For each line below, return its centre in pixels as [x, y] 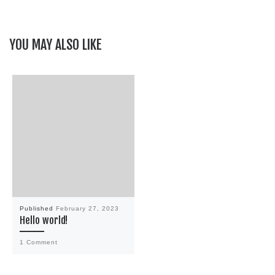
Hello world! [43, 221]
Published [37, 209]
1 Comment [38, 242]
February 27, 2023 [87, 209]
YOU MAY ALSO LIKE [56, 44]
